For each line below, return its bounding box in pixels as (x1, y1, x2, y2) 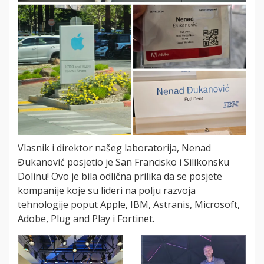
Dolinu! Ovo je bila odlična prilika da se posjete (18, 170, 222, 183)
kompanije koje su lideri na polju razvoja (18, 184, 196, 197)
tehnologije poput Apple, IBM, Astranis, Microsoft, (18, 198, 240, 211)
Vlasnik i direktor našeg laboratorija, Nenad (18, 141, 211, 154)
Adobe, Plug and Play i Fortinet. (18, 212, 154, 225)
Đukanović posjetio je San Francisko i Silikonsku (18, 156, 229, 169)
